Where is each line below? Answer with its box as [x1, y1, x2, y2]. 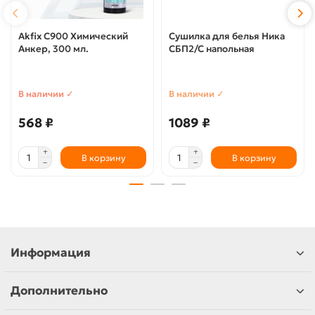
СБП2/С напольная [169, 43, 255, 56]
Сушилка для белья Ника [169, 30, 285, 43]
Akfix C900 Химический [18, 30, 128, 43]
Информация [11, 245, 91, 261]
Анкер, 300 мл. [18, 43, 89, 56]
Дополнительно [11, 283, 108, 299]
